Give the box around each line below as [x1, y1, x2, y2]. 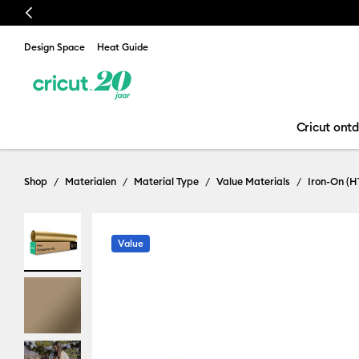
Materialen [65, 175, 116, 188]
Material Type [134, 175, 199, 188]
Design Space [24, 41, 85, 53]
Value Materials [216, 175, 290, 188]
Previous [19, 5, 70, 21]
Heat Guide [97, 41, 148, 53]
